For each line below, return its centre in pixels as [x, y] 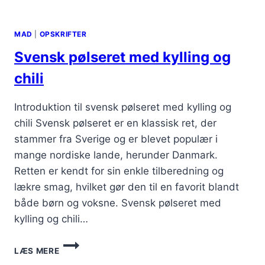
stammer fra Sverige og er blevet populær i [116, 139]
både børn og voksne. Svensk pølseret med [118, 203]
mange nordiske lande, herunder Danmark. [116, 155]
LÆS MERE [37, 251]
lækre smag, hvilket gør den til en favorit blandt [127, 187]
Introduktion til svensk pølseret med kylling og [123, 107]
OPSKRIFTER [63, 34]
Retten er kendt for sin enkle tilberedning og [119, 171]
